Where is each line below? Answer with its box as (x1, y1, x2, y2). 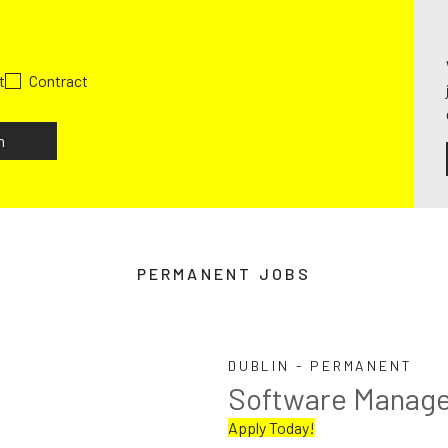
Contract (29, 71, 89, 90)
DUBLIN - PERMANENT (228, 357, 413, 374)
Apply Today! (228, 418, 315, 437)
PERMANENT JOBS (136, 264, 312, 283)
